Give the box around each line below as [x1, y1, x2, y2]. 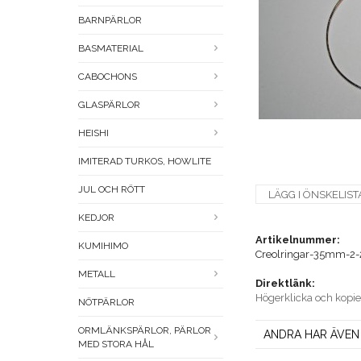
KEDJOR [78, 212, 114, 224]
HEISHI [78, 127, 109, 139]
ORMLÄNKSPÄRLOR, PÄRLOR [78, 325, 211, 337]
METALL [78, 268, 115, 280]
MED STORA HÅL [78, 338, 154, 351]
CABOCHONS [78, 71, 137, 83]
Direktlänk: [255, 277, 315, 290]
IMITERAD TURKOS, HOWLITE [78, 156, 211, 168]
